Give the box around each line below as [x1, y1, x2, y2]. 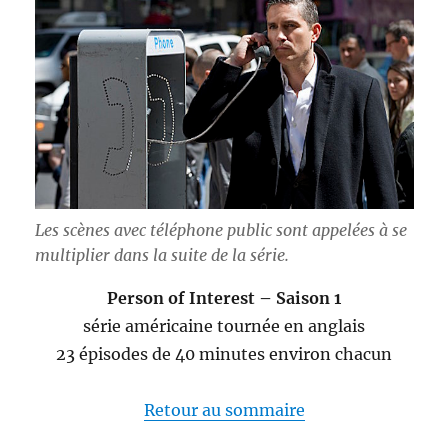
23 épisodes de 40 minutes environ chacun [56, 343, 392, 364]
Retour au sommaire [143, 399, 305, 420]
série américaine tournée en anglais [83, 315, 365, 336]
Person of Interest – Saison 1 [107, 287, 341, 308]
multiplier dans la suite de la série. [34, 244, 289, 265]
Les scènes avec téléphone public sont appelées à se [34, 219, 407, 240]
